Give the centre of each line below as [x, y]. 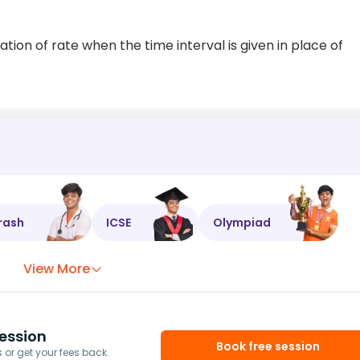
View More [57, 269]
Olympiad [242, 222]
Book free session [268, 346]
